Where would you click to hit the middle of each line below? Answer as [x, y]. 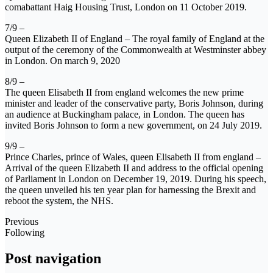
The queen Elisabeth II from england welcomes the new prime [124, 92]
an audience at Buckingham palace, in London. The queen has [125, 114]
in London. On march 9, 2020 [62, 60]
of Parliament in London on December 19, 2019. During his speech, [136, 179]
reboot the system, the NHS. [59, 200]
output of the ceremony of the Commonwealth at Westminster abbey [136, 49]
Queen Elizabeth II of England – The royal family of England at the [135, 38]
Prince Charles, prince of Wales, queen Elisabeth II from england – [133, 157]
